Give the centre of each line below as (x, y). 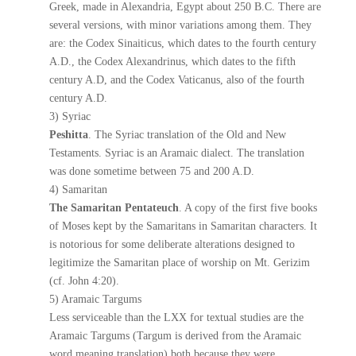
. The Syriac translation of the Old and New (188, 135)
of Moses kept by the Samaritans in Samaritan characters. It (184, 226)
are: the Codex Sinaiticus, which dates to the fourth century (183, 43)
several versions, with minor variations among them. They (181, 25)
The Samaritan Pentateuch (114, 208)
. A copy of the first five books (248, 208)
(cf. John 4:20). (85, 281)
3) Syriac (70, 116)
